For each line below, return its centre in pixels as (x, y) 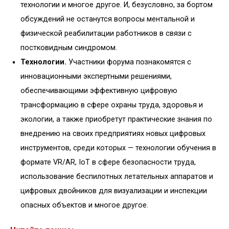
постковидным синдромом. (70, 48)
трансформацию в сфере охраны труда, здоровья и (112, 105)
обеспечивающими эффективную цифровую (99, 91)
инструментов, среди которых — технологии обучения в (118, 148)
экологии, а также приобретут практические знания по (116, 120)
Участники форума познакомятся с (129, 62)
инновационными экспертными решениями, (96, 77)
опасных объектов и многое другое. (84, 205)
